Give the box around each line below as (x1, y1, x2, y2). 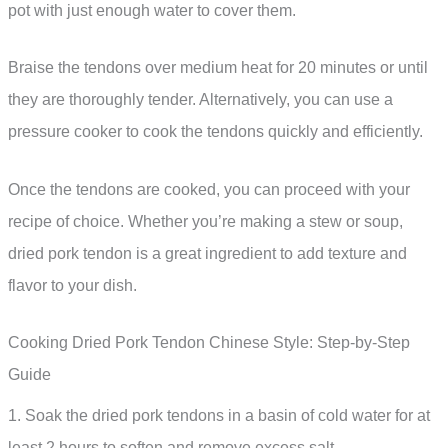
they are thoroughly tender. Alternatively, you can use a (8, 91, 393, 109)
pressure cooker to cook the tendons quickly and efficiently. (8, 123, 423, 141)
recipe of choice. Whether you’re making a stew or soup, (8, 212, 403, 230)
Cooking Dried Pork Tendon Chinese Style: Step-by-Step (8, 334, 410, 352)
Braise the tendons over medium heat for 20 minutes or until (8, 59, 428, 77)
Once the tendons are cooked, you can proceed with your (8, 180, 410, 198)
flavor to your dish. (8, 276, 137, 294)
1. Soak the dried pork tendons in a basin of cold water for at (8, 407, 430, 425)
